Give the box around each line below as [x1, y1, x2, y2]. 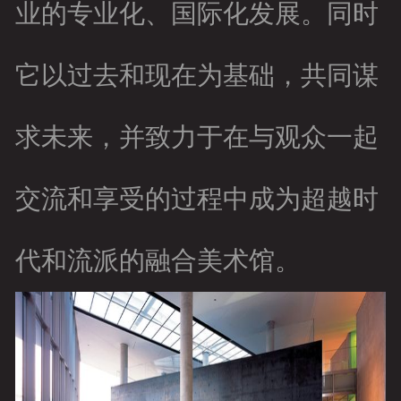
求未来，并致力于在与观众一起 [14, 123, 379, 152]
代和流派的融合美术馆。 [14, 246, 301, 276]
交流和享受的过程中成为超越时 [14, 184, 379, 214]
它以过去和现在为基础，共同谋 [14, 61, 379, 90]
